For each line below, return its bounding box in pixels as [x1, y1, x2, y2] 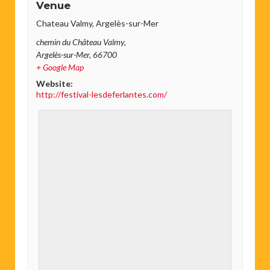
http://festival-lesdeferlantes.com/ [36, 89, 168, 99]
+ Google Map [36, 61, 84, 72]
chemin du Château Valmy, [36, 36, 127, 47]
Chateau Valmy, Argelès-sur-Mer [36, 17, 159, 28]
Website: [36, 78, 74, 89]
